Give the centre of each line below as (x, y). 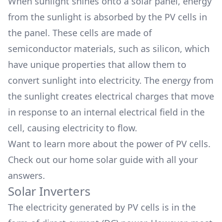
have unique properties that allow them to (97, 64)
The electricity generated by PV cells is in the (102, 207)
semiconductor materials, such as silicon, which (109, 49)
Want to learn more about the (71, 144)
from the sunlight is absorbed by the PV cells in (108, 17)
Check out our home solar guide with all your (103, 160)
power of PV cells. (173, 144)
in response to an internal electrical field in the (106, 112)
